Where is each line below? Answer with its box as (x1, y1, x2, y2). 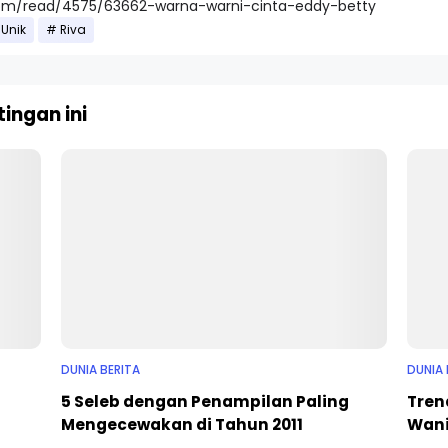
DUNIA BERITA (60, 362, 140, 378)
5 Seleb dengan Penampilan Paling (60, 391, 349, 412)
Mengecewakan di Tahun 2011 (60, 414, 303, 435)
